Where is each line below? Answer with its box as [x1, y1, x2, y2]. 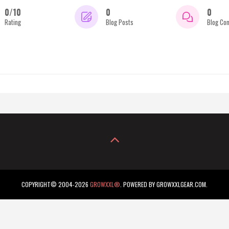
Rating [5, 16, 21, 27]
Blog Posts [106, 16, 133, 27]
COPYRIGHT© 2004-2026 [21, 180, 90, 189]
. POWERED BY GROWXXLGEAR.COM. [120, 180, 208, 189]
